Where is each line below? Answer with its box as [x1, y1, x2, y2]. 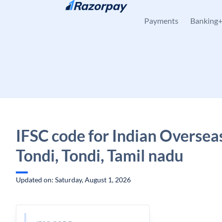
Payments [144, 16, 178, 25]
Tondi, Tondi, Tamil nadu [16, 146, 183, 165]
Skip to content [24, 8, 71, 17]
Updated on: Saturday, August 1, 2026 [16, 175, 131, 184]
